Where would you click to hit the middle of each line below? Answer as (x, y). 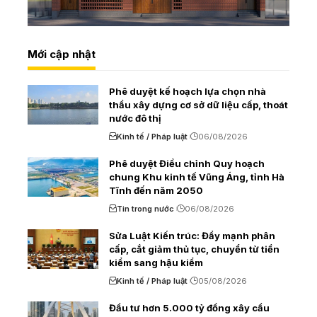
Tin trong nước (145, 208)
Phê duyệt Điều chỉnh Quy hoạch (187, 163)
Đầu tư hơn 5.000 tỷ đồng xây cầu (189, 307)
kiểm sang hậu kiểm (156, 262)
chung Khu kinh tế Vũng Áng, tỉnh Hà (197, 177)
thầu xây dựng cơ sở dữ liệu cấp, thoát (198, 104)
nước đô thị (135, 118)
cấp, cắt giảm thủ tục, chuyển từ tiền (194, 249)
